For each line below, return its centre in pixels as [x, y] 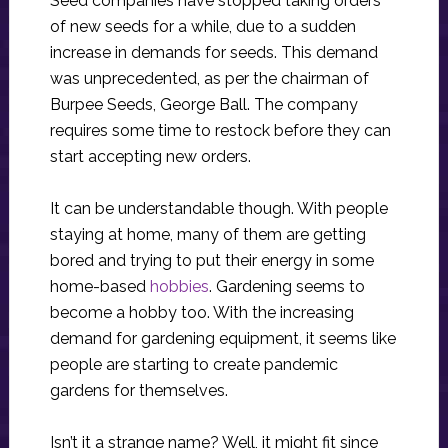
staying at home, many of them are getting [207, 235]
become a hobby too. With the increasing [201, 313]
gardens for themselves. [138, 391]
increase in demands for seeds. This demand [213, 53]
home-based [99, 287]
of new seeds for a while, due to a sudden [202, 27]
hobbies [179, 287]
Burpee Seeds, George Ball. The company [203, 105]
